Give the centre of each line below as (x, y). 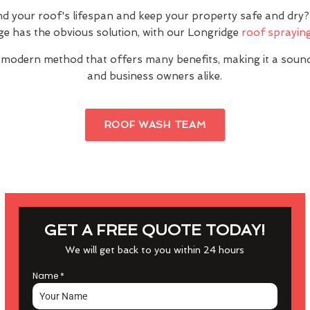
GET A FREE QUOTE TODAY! (155, 230)
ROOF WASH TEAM (155, 125)
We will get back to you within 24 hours (155, 250)
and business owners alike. (155, 76)
